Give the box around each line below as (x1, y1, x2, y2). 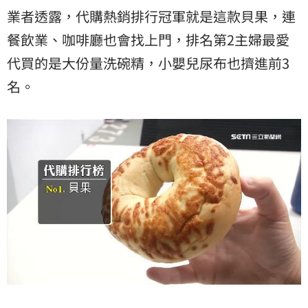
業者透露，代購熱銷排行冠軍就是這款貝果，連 (7, 5, 296, 26)
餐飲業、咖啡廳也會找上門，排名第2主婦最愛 (7, 29, 289, 49)
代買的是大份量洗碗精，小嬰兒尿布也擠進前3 (7, 52, 289, 73)
